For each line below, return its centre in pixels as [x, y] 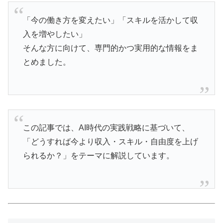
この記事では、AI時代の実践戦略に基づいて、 [106, 128]
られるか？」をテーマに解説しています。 [98, 156]
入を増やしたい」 [55, 34]
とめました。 [47, 62]
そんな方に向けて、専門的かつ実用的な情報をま [110, 48]
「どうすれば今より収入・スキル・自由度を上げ [110, 142]
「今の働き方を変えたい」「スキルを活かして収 [110, 20]
